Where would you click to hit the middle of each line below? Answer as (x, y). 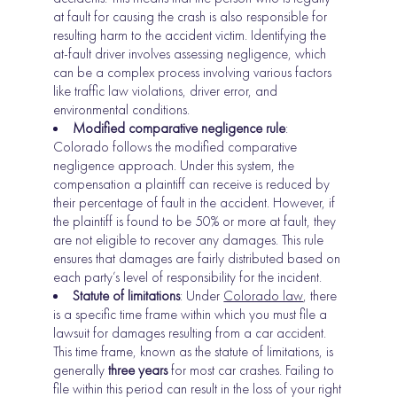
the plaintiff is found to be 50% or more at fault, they (195, 222)
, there (320, 296)
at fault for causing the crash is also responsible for (191, 17)
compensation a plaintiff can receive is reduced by (192, 184)
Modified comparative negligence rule (179, 128)
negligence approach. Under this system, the (174, 166)
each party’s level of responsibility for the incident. (188, 277)
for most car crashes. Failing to (253, 370)
